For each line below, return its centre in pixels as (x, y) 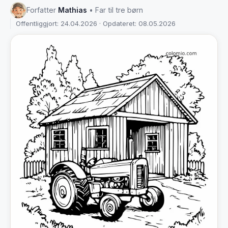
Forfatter (42, 10)
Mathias (73, 10)
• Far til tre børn (116, 10)
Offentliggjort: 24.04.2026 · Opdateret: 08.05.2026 (96, 24)
